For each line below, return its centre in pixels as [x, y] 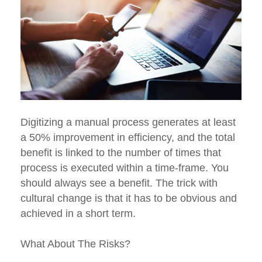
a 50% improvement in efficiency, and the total [128, 138]
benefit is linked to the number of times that [121, 153]
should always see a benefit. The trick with [119, 183]
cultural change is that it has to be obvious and [129, 199]
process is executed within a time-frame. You [125, 168]
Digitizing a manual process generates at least [128, 123]
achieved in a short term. [78, 214]
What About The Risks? [75, 244]
